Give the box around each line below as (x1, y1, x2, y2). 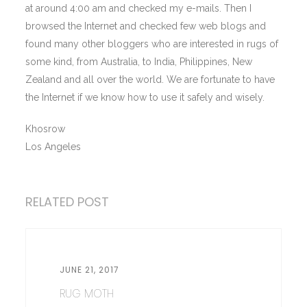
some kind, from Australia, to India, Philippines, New (25, 56, 253, 67)
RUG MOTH (59, 285, 114, 302)
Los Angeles (25, 141, 82, 152)
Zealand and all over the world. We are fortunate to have (25, 74, 275, 85)
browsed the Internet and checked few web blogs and (25, 21, 267, 32)
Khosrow (25, 123, 66, 134)
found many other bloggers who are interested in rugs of (25, 38, 279, 49)
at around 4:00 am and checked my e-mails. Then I (25, 3, 252, 14)
